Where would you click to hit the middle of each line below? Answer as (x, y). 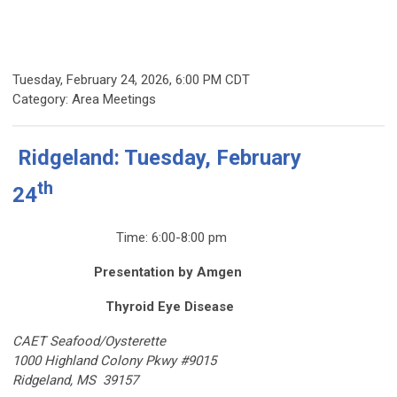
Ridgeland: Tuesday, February (160, 157)
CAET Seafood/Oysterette (89, 341)
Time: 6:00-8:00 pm (169, 237)
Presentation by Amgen (167, 272)
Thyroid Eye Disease (169, 306)
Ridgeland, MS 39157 (75, 380)
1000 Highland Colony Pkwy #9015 (114, 360)
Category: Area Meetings (84, 99)
